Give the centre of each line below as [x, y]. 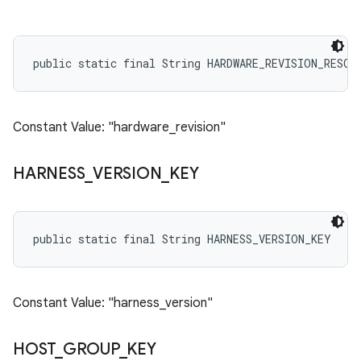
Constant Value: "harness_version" [113, 303]
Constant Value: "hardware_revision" [119, 127]
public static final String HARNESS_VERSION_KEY [182, 239]
